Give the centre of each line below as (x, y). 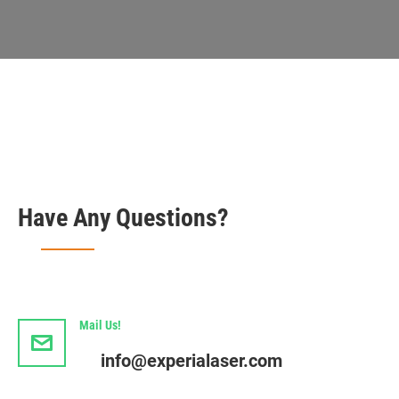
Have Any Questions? (123, 218)
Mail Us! (100, 326)
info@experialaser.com (191, 361)
